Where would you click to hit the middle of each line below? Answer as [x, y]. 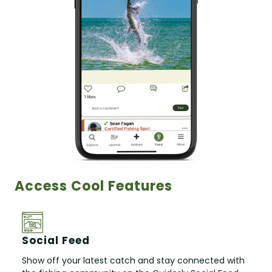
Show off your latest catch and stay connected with [133, 260]
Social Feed [56, 240]
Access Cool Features [93, 186]
